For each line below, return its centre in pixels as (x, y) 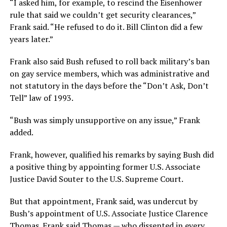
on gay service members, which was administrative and (109, 74)
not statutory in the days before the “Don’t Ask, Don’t (109, 86)
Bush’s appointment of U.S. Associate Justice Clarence (108, 214)
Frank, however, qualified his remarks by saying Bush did (111, 155)
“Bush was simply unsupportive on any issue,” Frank (105, 120)
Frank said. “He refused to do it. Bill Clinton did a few (106, 27)
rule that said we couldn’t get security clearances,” (102, 15)
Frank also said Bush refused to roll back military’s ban (109, 62)
